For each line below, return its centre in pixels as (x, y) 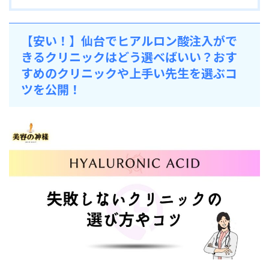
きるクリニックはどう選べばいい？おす (129, 56)
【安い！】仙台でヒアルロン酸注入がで (129, 40)
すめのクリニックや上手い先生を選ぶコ (129, 73)
